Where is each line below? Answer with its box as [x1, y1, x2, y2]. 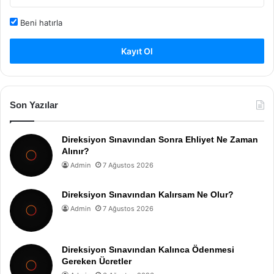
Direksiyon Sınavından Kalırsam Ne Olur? [62, 190, 234, 199]
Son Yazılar [10, 100, 58, 110]
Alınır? [62, 146, 89, 156]
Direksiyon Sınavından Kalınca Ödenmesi [62, 245, 234, 254]
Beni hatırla [18, 18, 62, 28]
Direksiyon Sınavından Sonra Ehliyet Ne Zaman [62, 135, 258, 144]
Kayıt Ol [121, 46, 153, 56]
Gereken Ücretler [62, 256, 131, 266]
